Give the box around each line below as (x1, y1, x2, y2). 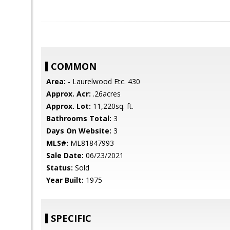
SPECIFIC (51, 212, 91, 224)
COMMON (51, 60, 97, 72)
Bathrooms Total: (46, 113, 111, 123)
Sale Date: (46, 150, 84, 160)
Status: (46, 163, 73, 172)
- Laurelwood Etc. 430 (66, 76, 140, 86)
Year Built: (46, 175, 84, 185)
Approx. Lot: (46, 101, 91, 111)
